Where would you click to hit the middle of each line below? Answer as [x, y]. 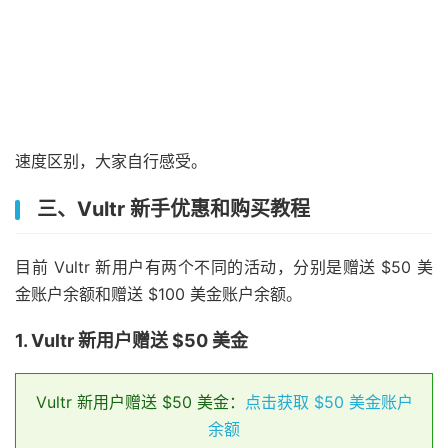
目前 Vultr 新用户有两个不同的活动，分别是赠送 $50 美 [224, 267]
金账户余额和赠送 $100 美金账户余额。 [158, 294]
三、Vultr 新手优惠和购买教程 [173, 209]
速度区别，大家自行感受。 [111, 161]
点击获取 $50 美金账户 [328, 402]
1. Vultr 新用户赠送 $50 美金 [131, 341]
